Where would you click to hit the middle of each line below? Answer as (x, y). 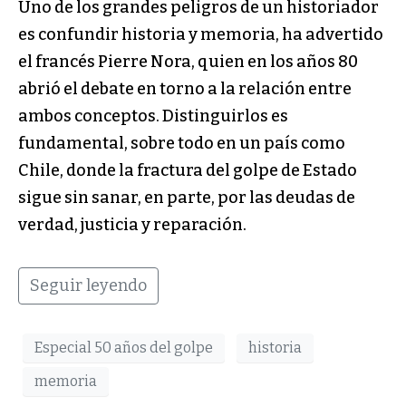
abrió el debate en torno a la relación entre (185, 88)
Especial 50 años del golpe (124, 348)
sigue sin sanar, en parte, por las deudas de (187, 197)
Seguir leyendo (88, 285)
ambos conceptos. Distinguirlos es (153, 116)
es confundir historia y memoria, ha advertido (201, 34)
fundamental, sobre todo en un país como (182, 143)
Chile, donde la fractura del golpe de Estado (188, 170)
